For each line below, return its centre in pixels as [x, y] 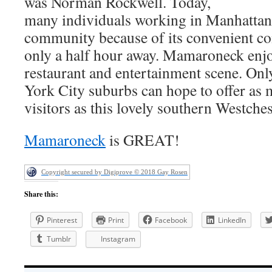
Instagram [118, 239]
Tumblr [59, 239]
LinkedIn [232, 220]
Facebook [171, 220]
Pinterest [62, 220]
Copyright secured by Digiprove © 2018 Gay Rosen [114, 172]
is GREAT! [143, 140]
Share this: [41, 194]
